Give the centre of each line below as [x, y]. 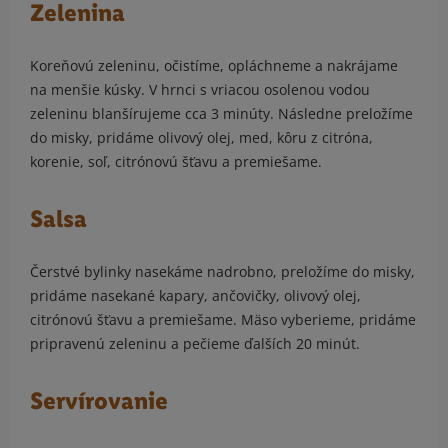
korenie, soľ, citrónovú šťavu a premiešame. [176, 162]
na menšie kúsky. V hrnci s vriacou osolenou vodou [200, 90]
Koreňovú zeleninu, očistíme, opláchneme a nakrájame [214, 66]
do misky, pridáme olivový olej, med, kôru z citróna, [201, 138]
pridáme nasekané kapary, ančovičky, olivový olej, [195, 296]
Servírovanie [99, 401]
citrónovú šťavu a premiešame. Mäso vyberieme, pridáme [223, 320]
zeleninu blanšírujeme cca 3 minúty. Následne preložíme [221, 114]
